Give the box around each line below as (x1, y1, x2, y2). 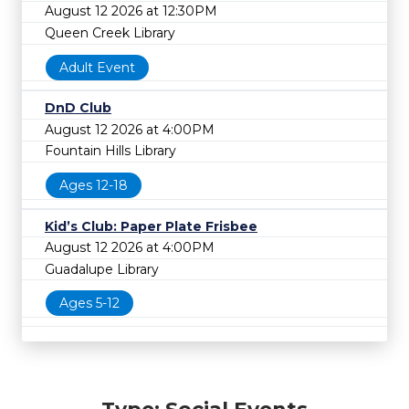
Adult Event (59, 58, 135, 76)
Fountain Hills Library (45, 142, 176, 160)
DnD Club (45, 100, 111, 117)
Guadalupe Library (45, 260, 159, 278)
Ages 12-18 (59, 176, 128, 194)
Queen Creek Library (45, 24, 175, 41)
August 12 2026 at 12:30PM (45, 3, 217, 20)
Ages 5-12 (59, 295, 120, 312)
